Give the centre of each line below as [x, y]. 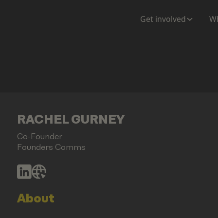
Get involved [163, 19]
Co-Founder [39, 136]
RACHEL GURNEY [71, 119]
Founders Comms [51, 147]
